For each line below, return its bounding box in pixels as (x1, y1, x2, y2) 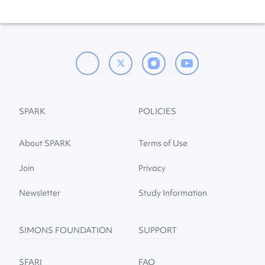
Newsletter (19, 187, 60, 198)
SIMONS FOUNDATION (19, 224, 112, 235)
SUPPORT (138, 224, 177, 235)
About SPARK (19, 137, 71, 148)
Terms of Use (138, 137, 188, 148)
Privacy (138, 162, 166, 173)
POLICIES (138, 105, 177, 117)
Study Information (138, 187, 208, 198)
